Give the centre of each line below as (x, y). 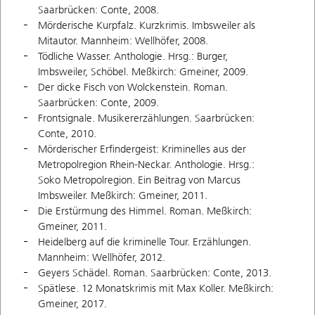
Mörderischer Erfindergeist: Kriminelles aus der (142, 149)
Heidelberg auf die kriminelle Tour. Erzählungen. (144, 242)
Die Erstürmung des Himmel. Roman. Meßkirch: (145, 211)
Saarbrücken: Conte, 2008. (98, 10)
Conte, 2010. (67, 134)
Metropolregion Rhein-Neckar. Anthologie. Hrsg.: (146, 165)
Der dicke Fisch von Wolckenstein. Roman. (133, 88)
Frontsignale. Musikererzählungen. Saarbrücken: (146, 118)
